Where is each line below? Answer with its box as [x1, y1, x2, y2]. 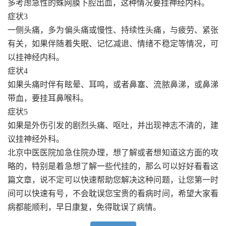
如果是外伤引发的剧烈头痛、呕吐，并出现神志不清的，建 [8, 121, 218, 130]
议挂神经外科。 [8, 135, 64, 144]
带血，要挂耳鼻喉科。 [8, 94, 88, 103]
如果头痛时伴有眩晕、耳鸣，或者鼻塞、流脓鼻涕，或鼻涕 [8, 80, 218, 89]
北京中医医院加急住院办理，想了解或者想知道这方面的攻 [8, 148, 218, 157]
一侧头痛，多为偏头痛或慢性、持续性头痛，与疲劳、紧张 [8, 26, 218, 35]
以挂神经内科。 [8, 53, 64, 62]
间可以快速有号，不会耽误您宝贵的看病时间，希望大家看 [8, 189, 218, 198]
